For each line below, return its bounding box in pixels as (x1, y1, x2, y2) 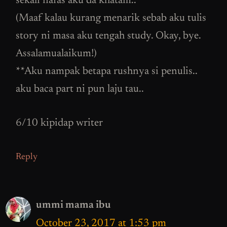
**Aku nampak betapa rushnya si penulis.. (16, 66, 197, 78)
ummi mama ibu (36, 200, 111, 211)
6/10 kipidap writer (16, 118, 103, 129)
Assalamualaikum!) (16, 49, 97, 60)
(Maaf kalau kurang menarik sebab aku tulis (16, 13, 206, 24)
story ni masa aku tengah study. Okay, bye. (16, 31, 201, 42)
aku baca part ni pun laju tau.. (16, 84, 144, 95)
